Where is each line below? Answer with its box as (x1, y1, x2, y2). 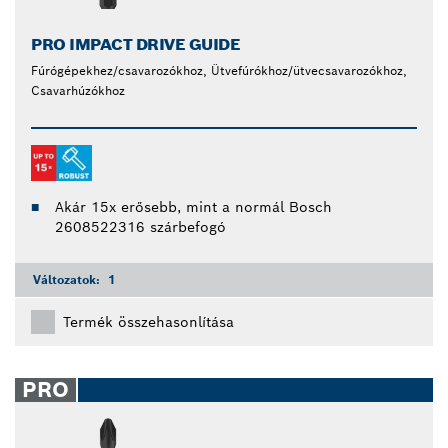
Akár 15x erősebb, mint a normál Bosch (55, 198, 332, 217)
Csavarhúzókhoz (31, 83, 125, 99)
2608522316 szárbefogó (55, 218, 226, 237)
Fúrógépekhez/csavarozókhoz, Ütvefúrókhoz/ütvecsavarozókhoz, (31, 63, 407, 79)
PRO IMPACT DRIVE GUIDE (31, 34, 241, 56)
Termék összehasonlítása (63, 313, 234, 332)
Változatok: (33, 272, 104, 288)
